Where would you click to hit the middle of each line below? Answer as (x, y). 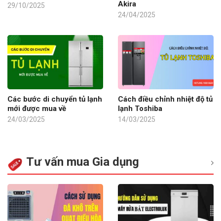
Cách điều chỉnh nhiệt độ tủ (165, 99)
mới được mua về (37, 108)
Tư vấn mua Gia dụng (83, 162)
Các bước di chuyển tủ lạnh (55, 99)
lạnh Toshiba (140, 108)
